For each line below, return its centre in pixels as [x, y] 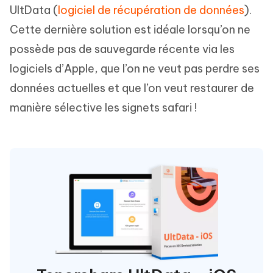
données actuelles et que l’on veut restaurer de [132, 88]
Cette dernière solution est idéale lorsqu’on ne [130, 30]
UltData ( [34, 10]
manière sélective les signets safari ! [103, 108]
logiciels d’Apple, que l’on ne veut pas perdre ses [135, 69]
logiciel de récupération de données [151, 10]
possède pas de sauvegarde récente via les [122, 49]
